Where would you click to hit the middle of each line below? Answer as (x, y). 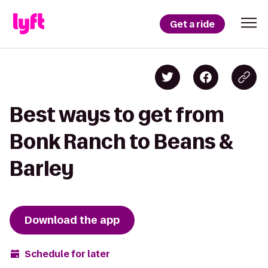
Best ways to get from (117, 115)
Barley (42, 168)
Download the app (72, 220)
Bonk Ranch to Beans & (122, 141)
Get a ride (192, 24)
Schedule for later (67, 254)
